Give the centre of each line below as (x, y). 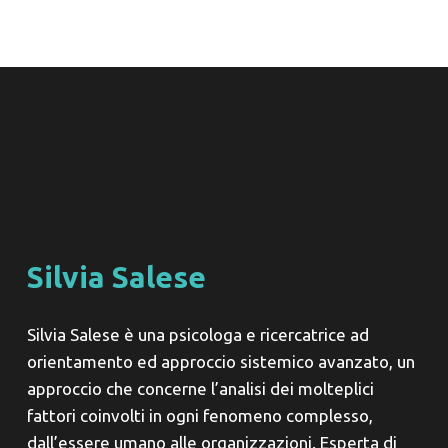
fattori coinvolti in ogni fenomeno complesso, (199, 416)
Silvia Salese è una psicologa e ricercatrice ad (197, 335)
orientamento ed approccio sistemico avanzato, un (220, 362)
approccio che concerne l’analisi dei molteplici (200, 389)
